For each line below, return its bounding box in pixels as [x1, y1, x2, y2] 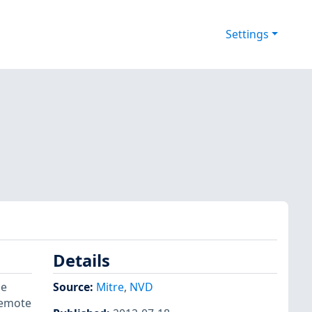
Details [53, 249, 110, 272]
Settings [225, 26, 269, 42]
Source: [53, 279, 96, 295]
